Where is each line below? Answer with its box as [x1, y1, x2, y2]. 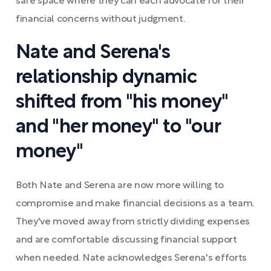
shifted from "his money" [16, 94, 228, 111]
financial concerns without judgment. [16, 15, 185, 24]
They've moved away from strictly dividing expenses [16, 218, 250, 226]
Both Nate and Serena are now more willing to [16, 181, 224, 190]
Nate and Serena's [16, 44, 171, 62]
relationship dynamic [16, 69, 197, 87]
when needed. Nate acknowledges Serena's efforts [16, 254, 247, 263]
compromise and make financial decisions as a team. [16, 200, 254, 208]
